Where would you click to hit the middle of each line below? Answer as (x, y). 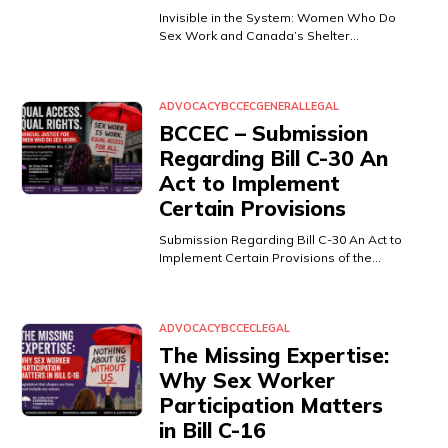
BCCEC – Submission (264, 133)
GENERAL (281, 106)
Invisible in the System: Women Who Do (278, 18)
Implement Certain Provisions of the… (270, 257)
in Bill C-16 (213, 429)
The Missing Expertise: (274, 354)
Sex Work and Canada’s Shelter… (259, 36)
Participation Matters (271, 404)
